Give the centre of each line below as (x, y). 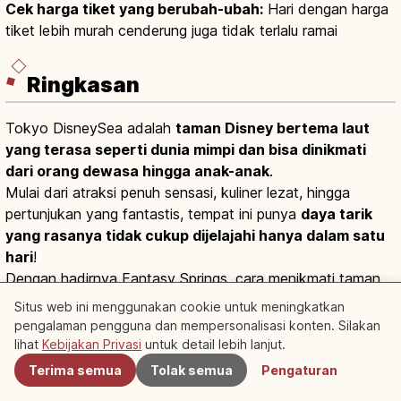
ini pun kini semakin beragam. (101, 300)
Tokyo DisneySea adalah (90, 128)
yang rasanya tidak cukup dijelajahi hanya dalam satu (195, 236)
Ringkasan (83, 85)
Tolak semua (192, 370)
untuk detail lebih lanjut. (213, 344)
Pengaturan (299, 370)
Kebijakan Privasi (92, 344)
